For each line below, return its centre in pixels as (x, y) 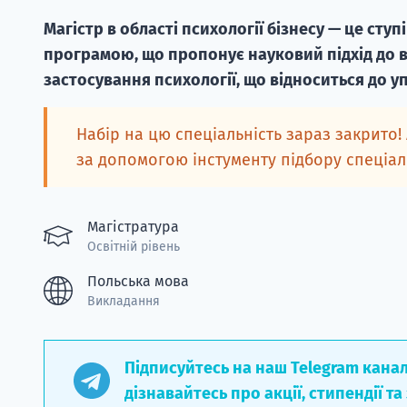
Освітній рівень (134, 246)
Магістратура (133, 226)
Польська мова (138, 281)
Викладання (124, 301)
